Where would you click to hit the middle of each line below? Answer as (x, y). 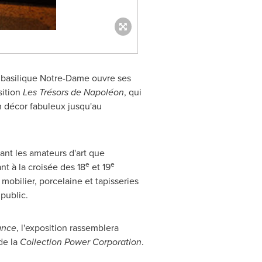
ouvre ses (110, 78)
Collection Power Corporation (80, 242)
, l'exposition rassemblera (67, 228)
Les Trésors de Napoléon (73, 92)
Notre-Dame (64, 78)
